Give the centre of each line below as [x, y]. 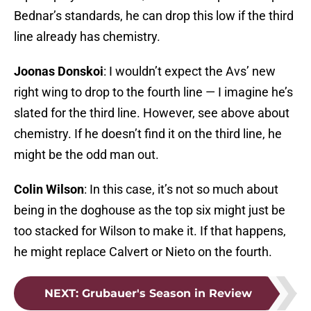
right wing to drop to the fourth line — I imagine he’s [153, 92]
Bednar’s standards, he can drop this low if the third [154, 16]
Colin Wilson [49, 190]
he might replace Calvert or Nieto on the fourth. [143, 252]
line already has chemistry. [87, 37]
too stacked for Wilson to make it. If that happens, [150, 231]
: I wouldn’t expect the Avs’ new [190, 72]
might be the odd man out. [86, 155]
